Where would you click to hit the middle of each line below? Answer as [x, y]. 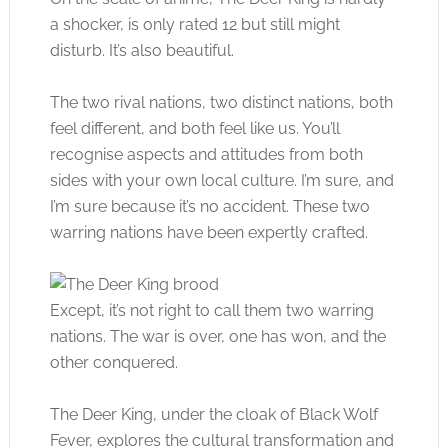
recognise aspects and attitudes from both [206, 154]
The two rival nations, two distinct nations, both [221, 102]
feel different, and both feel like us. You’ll [194, 128]
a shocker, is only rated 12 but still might [194, 24]
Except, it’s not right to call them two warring [211, 310]
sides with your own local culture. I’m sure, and [221, 180]
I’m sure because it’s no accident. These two [209, 206]
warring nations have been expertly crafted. [208, 232]
